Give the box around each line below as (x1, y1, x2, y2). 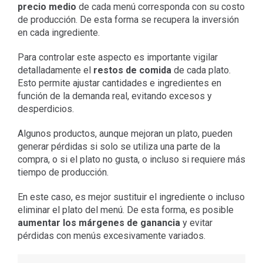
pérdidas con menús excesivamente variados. (17, 230, 205, 241)
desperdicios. (17, 103, 74, 114)
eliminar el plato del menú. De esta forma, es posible (17, 204, 234, 215)
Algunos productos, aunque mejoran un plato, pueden (17, 127, 232, 139)
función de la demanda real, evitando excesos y (17, 90, 212, 102)
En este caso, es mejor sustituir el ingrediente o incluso (17, 191, 245, 203)
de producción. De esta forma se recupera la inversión (17, 14, 239, 25)
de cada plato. (171, 64, 231, 76)
